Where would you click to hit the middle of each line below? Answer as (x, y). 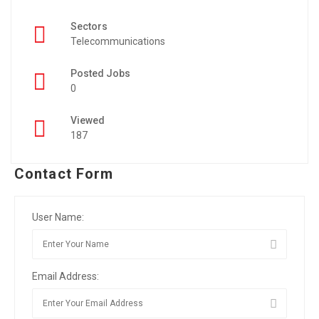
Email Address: (66, 276)
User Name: (58, 217)
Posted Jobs (100, 73)
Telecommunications (118, 41)
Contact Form (64, 174)
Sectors (89, 26)
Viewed (88, 120)
